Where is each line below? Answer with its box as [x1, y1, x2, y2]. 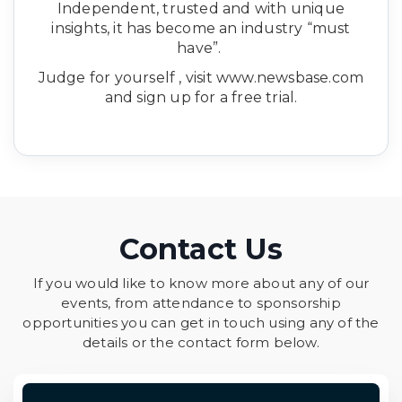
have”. [177, 39, 225, 57]
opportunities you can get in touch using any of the [22, 313, 380, 331]
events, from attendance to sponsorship [61, 293, 341, 311]
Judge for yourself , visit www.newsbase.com [38, 68, 364, 86]
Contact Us [118, 231, 284, 267]
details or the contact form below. [83, 333, 319, 351]
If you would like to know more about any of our [32, 274, 370, 292]
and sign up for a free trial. [104, 88, 298, 106]
